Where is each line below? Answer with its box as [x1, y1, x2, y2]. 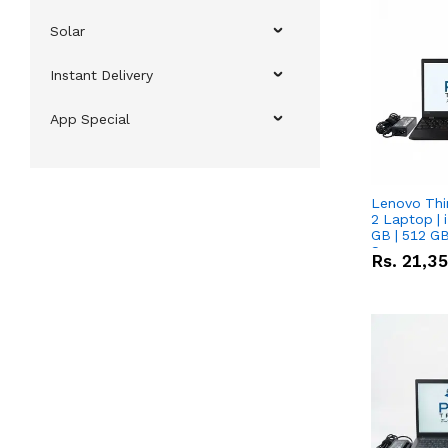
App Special [50, 111, 130, 128]
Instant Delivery [50, 67, 153, 84]
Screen [371, 243, 417, 260]
